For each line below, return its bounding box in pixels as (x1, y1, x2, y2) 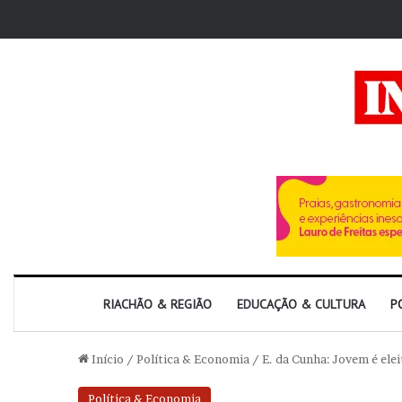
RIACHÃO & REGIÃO (103, 296, 212, 312)
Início (89, 352, 124, 366)
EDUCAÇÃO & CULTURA (237, 296, 365, 312)
